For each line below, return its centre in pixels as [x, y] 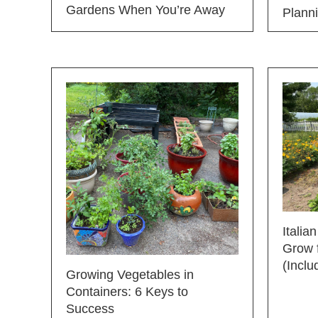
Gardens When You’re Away [146, 10]
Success [90, 308]
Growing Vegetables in [130, 274]
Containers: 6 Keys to [127, 291]
